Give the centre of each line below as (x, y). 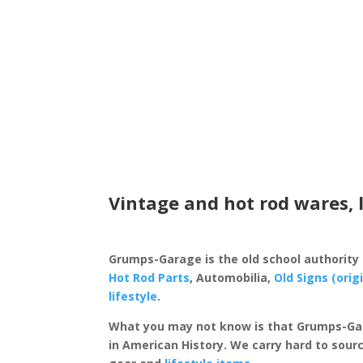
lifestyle (133, 297)
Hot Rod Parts (149, 278)
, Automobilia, (232, 278)
